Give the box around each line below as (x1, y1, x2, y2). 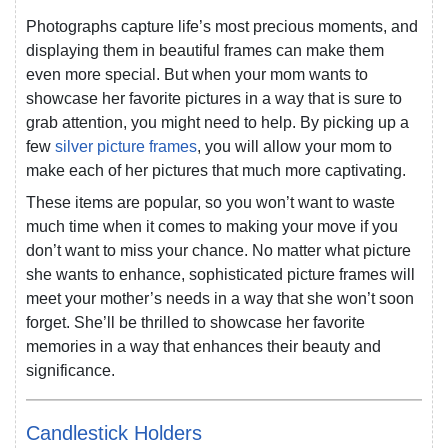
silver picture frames (55, 138, 197, 156)
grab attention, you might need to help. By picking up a (26, 114, 409, 132)
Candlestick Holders (26, 422, 202, 445)
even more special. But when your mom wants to (26, 66, 368, 84)
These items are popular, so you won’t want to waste (26, 194, 395, 212)
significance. (26, 362, 115, 380)
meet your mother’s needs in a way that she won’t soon (26, 290, 414, 308)
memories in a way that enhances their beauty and (26, 338, 381, 356)
